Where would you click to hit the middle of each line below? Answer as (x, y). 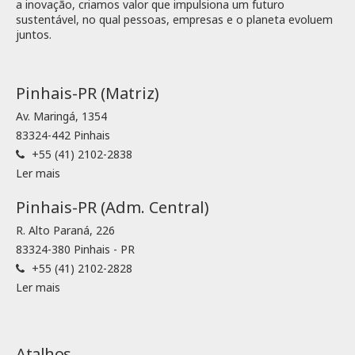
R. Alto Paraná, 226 (65, 230)
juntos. (34, 34)
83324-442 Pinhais (63, 135)
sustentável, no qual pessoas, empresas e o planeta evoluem (174, 19)
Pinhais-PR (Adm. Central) (113, 207)
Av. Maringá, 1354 (61, 116)
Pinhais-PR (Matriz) (88, 93)
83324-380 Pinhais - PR (75, 249)
